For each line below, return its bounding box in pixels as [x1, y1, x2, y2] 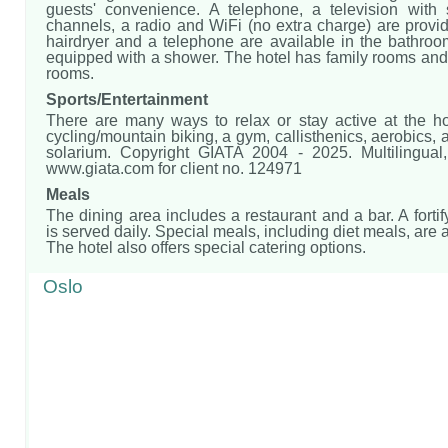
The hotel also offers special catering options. [46, 238, 366, 257]
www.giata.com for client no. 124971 [46, 159, 302, 178]
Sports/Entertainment [46, 90, 208, 109]
